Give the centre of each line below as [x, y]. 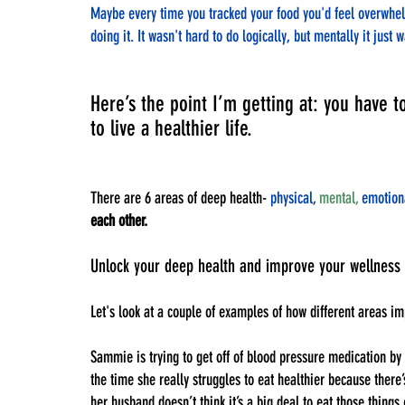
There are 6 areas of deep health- [180, 198]
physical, [293, 198]
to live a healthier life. [174, 128]
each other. [119, 220]
